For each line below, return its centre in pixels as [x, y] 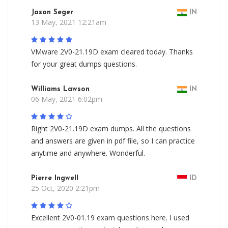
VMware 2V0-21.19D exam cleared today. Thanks [112, 52]
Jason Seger [52, 12]
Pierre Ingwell [55, 178]
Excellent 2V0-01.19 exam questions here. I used [110, 218]
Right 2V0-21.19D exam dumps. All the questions [111, 129]
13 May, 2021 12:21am [69, 22]
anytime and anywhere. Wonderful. [88, 153]
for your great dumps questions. [84, 64]
